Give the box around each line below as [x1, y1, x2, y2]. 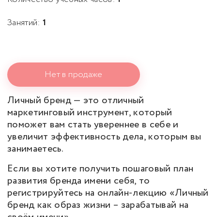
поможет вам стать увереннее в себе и [7, 117, 179, 132]
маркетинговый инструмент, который [7, 105, 172, 120]
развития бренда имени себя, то [7, 173, 150, 188]
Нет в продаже [45, 68, 103, 81]
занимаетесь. [7, 141, 63, 156]
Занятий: [7, 16, 43, 29]
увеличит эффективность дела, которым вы [7, 129, 201, 144]
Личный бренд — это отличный [7, 93, 144, 108]
